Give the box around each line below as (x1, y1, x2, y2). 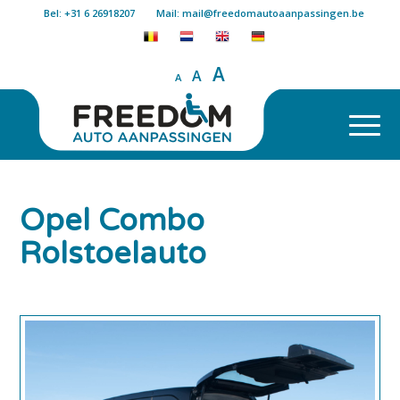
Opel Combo (20, 203, 205, 239)
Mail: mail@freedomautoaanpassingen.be (156, 6, 364, 20)
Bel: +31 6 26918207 (44, 6, 135, 20)
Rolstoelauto (20, 236, 207, 272)
